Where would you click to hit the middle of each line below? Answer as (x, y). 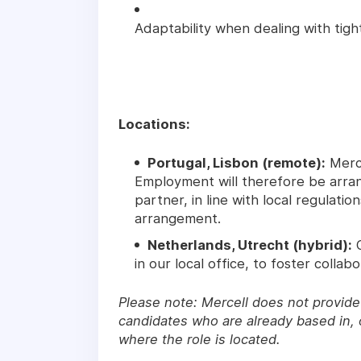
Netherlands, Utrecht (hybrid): (250, 245)
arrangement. (178, 218)
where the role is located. (199, 339)
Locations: (156, 124)
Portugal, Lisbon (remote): (237, 162)
